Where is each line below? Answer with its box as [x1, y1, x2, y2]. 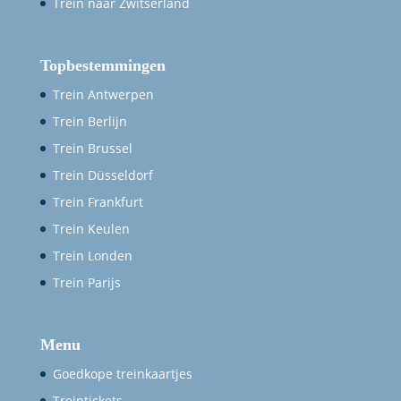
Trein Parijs [52, 273, 121, 291]
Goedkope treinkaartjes [52, 365, 192, 383]
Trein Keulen [52, 219, 130, 237]
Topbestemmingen [39, 55, 166, 74]
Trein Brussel [52, 139, 132, 157]
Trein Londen [52, 246, 132, 264]
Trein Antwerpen [52, 85, 154, 103]
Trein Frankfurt [52, 192, 143, 210]
